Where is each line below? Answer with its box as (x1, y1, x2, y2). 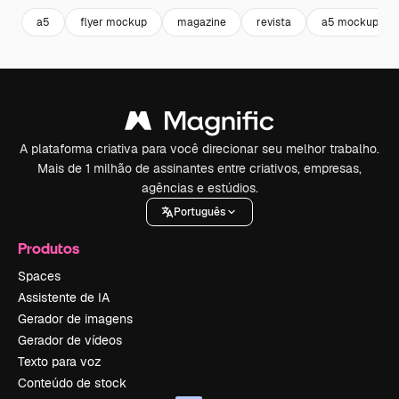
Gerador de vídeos (18, 332, 122, 349)
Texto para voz (18, 354, 102, 370)
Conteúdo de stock (18, 375, 126, 392)
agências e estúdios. (141, 180, 258, 197)
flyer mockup (80, 14, 147, 29)
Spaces (18, 268, 61, 285)
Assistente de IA (18, 289, 110, 306)
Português (174, 204, 225, 219)
